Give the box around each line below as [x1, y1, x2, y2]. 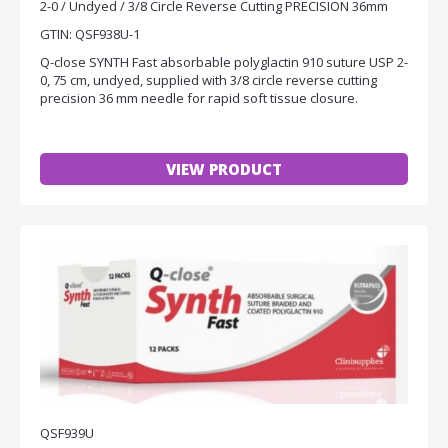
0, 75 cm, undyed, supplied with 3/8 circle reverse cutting [40, 71, 377, 90]
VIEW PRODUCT [166, 159, 282, 180]
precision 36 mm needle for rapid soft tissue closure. [40, 89, 358, 108]
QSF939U [40, 424, 94, 443]
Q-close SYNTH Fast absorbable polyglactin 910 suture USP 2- [40, 53, 408, 72]
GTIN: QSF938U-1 [40, 25, 140, 44]
